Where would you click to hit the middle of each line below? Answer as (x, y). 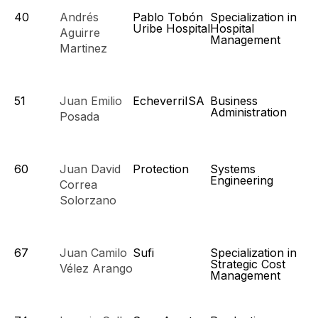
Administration (248, 112)
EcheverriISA (169, 101)
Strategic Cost (248, 264)
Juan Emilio (91, 101)
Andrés (79, 17)
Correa (78, 185)
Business (234, 101)
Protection (161, 169)
